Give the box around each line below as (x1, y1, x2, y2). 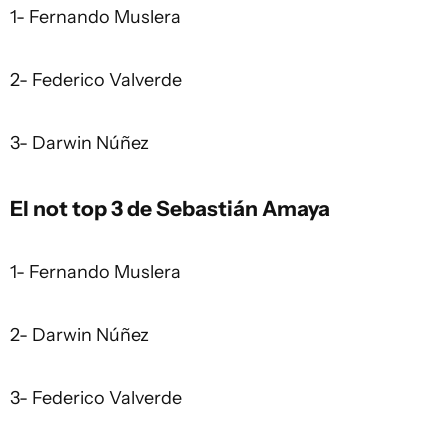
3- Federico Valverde (10, 386, 182, 409)
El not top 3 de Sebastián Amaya (10, 194, 330, 221)
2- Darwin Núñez (10, 323, 149, 346)
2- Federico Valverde (10, 68, 182, 91)
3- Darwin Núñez (10, 131, 149, 154)
